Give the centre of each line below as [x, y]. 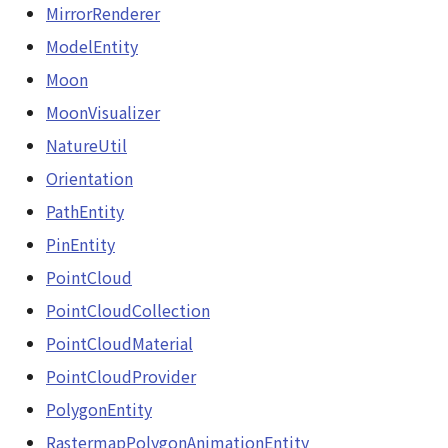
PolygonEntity [99, 409]
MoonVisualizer [103, 112]
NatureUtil [86, 145]
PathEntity [85, 211]
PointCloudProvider [121, 376]
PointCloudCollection [128, 310]
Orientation [89, 178]
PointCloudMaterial [119, 343]
